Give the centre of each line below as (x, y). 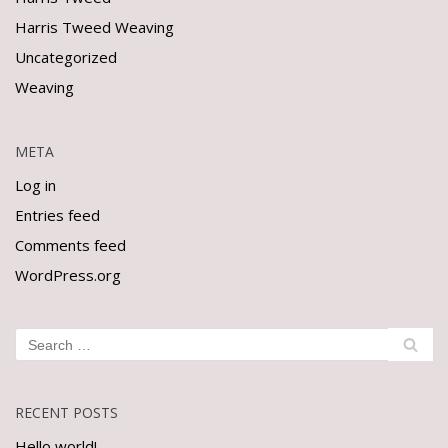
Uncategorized (66, 57)
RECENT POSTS (66, 412)
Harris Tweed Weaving (94, 27)
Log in (35, 185)
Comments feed (70, 245)
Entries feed (57, 215)
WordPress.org (68, 275)
